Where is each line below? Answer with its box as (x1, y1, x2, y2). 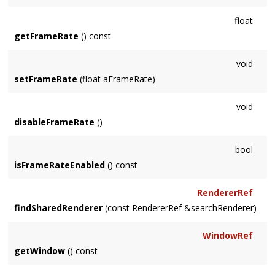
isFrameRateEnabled (14, 159, 106, 171)
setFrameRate (14, 73, 78, 85)
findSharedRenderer (14, 202, 103, 214)
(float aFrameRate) (77, 73, 156, 85)
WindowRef (202, 230, 253, 242)
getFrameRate (14, 30, 79, 42)
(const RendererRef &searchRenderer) (103, 202, 257, 214)
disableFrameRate (14, 116, 95, 128)
